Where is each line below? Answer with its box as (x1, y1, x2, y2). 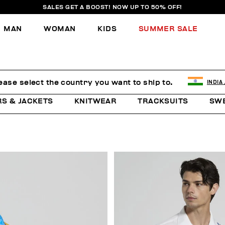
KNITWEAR (74, 97, 117, 105)
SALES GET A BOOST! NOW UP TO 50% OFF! (43, 4, 182, 10)
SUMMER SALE (138, 25, 198, 33)
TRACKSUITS (138, 97, 188, 105)
